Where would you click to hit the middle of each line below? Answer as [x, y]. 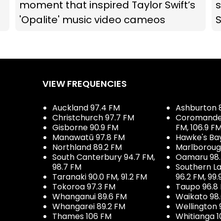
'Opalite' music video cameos [92, 20]
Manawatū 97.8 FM [89, 138]
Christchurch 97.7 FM [93, 118]
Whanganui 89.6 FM [90, 197]
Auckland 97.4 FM [86, 108]
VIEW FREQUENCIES [85, 84]
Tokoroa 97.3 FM [84, 187]
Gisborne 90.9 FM [85, 128]
